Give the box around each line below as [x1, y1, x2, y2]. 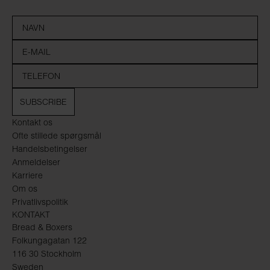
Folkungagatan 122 [12, 234, 87, 246]
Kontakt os [12, 116, 52, 128]
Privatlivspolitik [12, 196, 68, 207]
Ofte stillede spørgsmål [12, 130, 101, 141]
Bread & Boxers [12, 221, 72, 233]
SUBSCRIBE [20, 96, 67, 107]
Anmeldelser [12, 156, 60, 168]
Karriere [12, 169, 43, 181]
